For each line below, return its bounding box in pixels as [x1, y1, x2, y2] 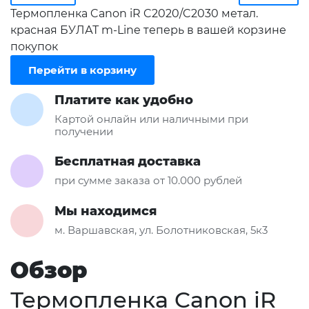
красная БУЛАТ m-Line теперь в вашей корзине [10, 23, 286, 37]
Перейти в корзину [28, 63, 137, 77]
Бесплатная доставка [54, 154, 201, 170]
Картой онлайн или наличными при [54, 112, 248, 126]
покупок [10, 40, 58, 54]
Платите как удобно [54, 92, 193, 108]
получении [54, 125, 113, 139]
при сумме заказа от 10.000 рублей [54, 174, 242, 188]
